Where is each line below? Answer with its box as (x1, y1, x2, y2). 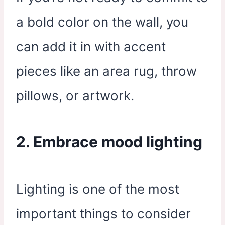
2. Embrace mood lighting (16, 133, 202, 151)
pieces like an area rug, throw (16, 63, 197, 79)
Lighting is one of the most (16, 181, 179, 197)
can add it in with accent (16, 39, 166, 54)
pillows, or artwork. (16, 88, 134, 103)
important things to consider (16, 206, 191, 221)
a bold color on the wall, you (16, 14, 188, 30)
